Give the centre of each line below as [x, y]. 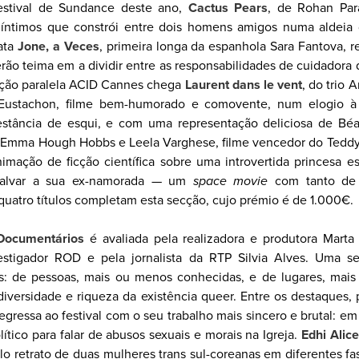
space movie [230, 181]
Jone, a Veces [58, 46]
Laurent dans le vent [244, 85]
